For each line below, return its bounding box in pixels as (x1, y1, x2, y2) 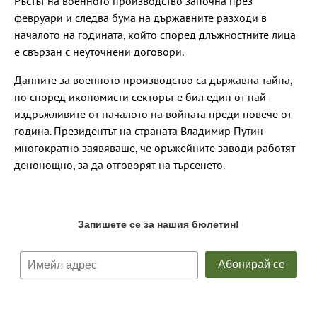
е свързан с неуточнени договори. (14, 44, 184, 59)
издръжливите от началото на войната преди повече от (14, 106, 292, 121)
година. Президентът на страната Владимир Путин (14, 123, 263, 138)
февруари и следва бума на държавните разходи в (14, 10, 267, 25)
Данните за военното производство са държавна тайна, (14, 72, 292, 87)
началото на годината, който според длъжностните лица (14, 27, 296, 42)
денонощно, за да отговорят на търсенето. (14, 157, 225, 172)
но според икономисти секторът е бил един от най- (14, 89, 270, 104)
